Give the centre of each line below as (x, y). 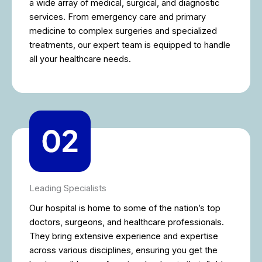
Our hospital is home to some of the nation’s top (125, 208)
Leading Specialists (68, 188)
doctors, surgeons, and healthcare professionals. (127, 222)
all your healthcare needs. (80, 59)
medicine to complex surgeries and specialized (123, 31)
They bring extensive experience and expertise (124, 236)
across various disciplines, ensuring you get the (123, 250)
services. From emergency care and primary (118, 17)
